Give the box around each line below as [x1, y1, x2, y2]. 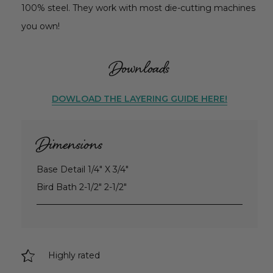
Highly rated [48, 250, 100, 261]
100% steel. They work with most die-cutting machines [21, 2, 255, 14]
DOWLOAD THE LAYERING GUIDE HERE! [52, 93, 227, 105]
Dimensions [37, 132, 102, 161]
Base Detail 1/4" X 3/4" [37, 164, 129, 175]
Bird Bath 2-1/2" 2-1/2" [37, 182, 127, 193]
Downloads [110, 57, 169, 84]
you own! [21, 21, 60, 32]
